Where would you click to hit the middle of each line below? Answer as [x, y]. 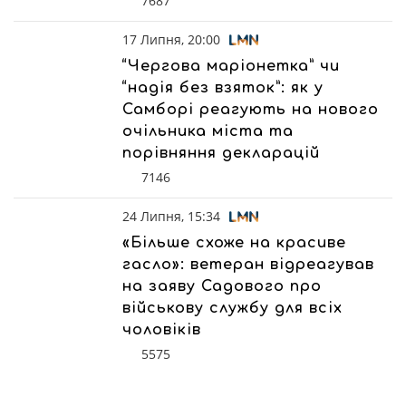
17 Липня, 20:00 [171, 39]
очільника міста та [208, 131]
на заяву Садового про [222, 286]
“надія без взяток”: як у [223, 87]
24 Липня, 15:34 [171, 216]
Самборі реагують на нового [251, 109]
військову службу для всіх [232, 308]
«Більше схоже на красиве [234, 242]
